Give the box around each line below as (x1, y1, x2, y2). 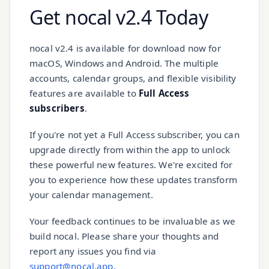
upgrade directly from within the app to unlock (29, 143, 230, 156)
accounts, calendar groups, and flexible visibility (29, 71, 237, 84)
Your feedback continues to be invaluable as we (29, 214, 235, 227)
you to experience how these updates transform (29, 173, 237, 186)
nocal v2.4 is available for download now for (29, 41, 221, 54)
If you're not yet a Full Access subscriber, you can (29, 128, 240, 141)
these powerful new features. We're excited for (29, 158, 232, 171)
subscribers (29, 101, 85, 114)
